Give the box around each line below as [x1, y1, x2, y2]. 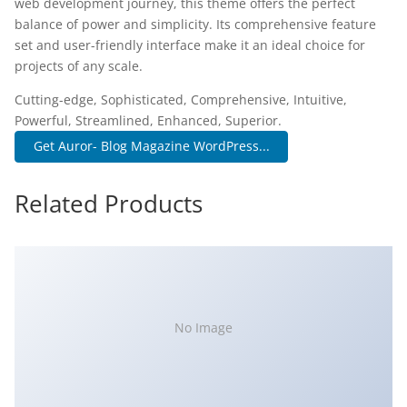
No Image [174, 319, 233, 337]
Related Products [15, 186, 203, 220]
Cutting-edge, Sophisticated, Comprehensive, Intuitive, [15, 91, 347, 108]
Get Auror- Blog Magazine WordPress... [33, 137, 270, 155]
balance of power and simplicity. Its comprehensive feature [15, 15, 376, 33]
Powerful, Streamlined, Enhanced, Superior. [15, 112, 282, 129]
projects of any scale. [15, 57, 143, 74]
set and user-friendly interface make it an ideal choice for [15, 36, 365, 54]
